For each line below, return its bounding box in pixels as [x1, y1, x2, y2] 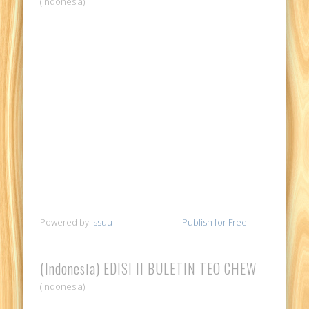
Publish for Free [182, 216, 248, 229]
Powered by [40, 216, 92, 229]
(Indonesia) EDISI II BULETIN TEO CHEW [40, 257, 257, 279]
